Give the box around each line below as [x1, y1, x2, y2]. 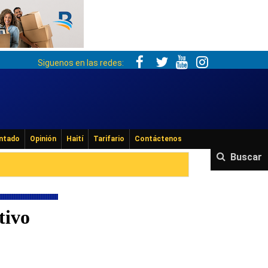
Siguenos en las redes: [38, 58, 126, 68]
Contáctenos [135, 135, 182, 143]
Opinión [30, 135, 56, 143]
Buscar [230, 151, 262, 163]
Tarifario [93, 135, 124, 143]
